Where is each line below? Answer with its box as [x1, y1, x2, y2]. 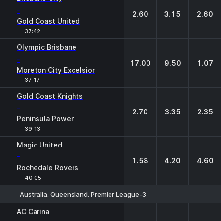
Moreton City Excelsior [17, 66, 95, 74]
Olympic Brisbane [17, 43, 76, 51]
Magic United [17, 141, 62, 149]
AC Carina [17, 207, 49, 216]
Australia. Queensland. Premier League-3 [20, 190, 146, 198]
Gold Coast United [17, 17, 80, 25]
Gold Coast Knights [17, 92, 83, 100]
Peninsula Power [17, 114, 74, 123]
